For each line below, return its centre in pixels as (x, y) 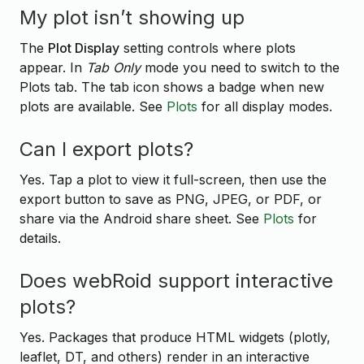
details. (40, 238)
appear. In (53, 67)
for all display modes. (265, 106)
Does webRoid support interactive (176, 281)
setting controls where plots (208, 48)
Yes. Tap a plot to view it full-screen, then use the (173, 179)
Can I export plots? (106, 149)
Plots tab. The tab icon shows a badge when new (172, 87)
